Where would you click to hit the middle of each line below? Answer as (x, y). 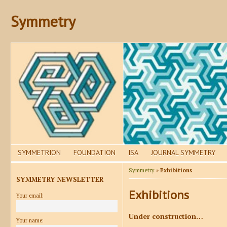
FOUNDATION (94, 153)
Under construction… (166, 216)
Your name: (30, 220)
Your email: (30, 195)
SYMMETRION (39, 153)
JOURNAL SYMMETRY (183, 153)
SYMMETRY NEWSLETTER (60, 179)
